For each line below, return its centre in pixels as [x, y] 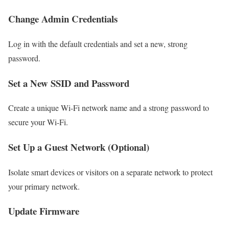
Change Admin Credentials [63, 19]
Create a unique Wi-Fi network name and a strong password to [109, 108]
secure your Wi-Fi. [38, 122]
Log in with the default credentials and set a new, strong [98, 43]
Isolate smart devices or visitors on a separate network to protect [110, 172]
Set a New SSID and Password [69, 83]
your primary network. [44, 186]
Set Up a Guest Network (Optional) [79, 147]
